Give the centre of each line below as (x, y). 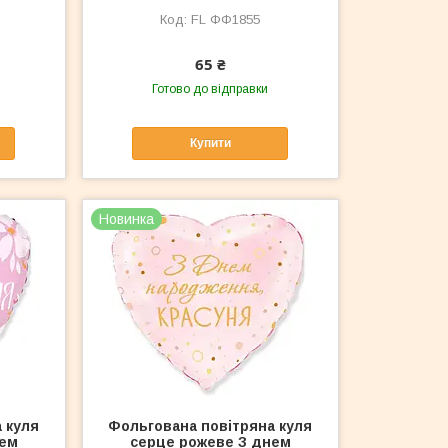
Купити (210, 143)
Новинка (127, 218)
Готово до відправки (210, 89)
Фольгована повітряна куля (210, 425)
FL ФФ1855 (226, 19)
